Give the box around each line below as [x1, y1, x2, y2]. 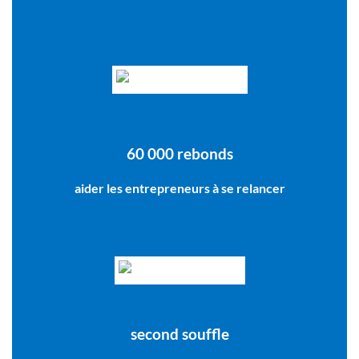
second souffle [130, 325, 229, 344]
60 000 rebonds [126, 144, 233, 163]
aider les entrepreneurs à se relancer [74, 180, 285, 196]
